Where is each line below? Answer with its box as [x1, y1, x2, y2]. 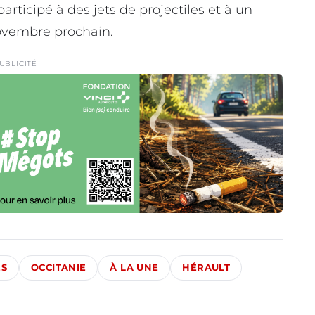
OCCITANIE [31, 262, 86, 274]
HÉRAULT [182, 262, 230, 274]
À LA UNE [110, 262, 159, 274]
